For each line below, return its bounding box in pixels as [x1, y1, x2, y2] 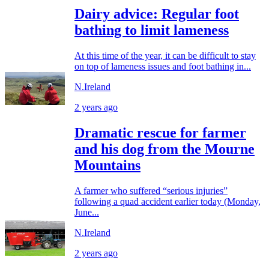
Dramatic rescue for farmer [74, 125, 246, 141]
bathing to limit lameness [74, 22, 229, 38]
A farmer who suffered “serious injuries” [74, 186, 228, 196]
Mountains [74, 157, 141, 174]
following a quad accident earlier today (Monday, [74, 196, 261, 207]
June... [74, 207, 99, 218]
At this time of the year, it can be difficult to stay [74, 50, 256, 61]
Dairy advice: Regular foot [74, 6, 239, 22]
